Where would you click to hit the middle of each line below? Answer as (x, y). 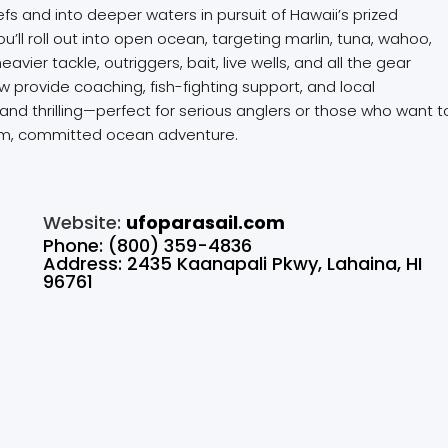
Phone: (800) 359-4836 (148, 246)
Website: (85, 223)
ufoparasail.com (206, 223)
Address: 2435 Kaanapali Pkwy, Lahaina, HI (233, 264)
